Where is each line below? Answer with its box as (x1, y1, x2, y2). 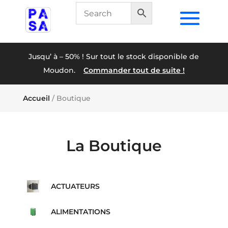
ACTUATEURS (50, 182, 100, 191)
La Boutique (66, 136, 162, 155)
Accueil (22, 94, 50, 103)
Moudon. (43, 66, 83, 75)
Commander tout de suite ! (83, 66, 185, 75)
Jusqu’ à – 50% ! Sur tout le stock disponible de (28, 52, 199, 61)
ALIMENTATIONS (50, 207, 110, 216)
